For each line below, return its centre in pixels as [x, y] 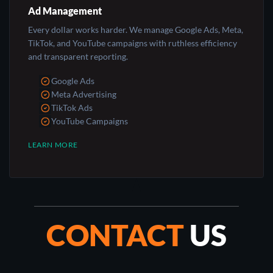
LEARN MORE [53, 145]
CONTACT [118, 235]
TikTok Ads [72, 108]
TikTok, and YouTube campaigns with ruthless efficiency [133, 43]
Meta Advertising [84, 94]
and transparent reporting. [78, 57]
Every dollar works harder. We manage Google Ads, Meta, [136, 30]
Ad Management [65, 11]
